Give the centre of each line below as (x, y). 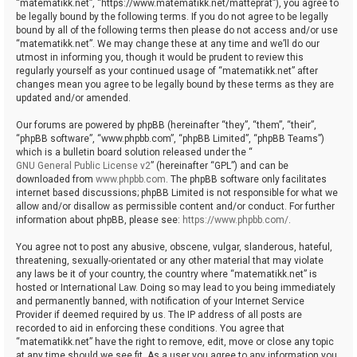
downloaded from (56, 180)
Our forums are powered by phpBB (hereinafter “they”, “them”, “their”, (166, 126)
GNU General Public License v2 (83, 166)
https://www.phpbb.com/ (235, 220)
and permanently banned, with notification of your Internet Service (160, 302)
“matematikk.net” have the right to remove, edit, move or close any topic (175, 342)
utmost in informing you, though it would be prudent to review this (160, 58)
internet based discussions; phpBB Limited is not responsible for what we (177, 193)
